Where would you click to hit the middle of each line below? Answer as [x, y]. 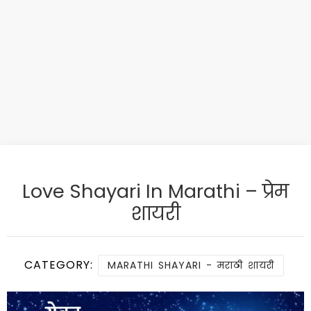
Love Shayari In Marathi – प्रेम [155, 191]
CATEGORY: [61, 264]
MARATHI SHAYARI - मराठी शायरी [191, 265]
